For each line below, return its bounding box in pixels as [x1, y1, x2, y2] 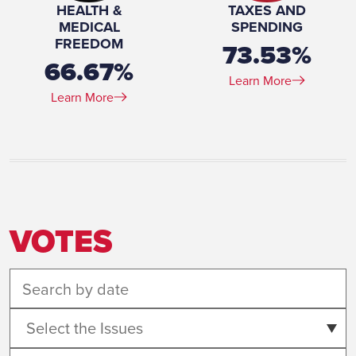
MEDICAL [58, 17, 120, 37]
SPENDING [231, 17, 303, 37]
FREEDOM [55, 33, 123, 54]
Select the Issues [26, 316, 143, 339]
